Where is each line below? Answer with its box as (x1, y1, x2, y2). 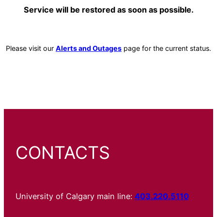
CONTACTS (15, 141, 110, 163)
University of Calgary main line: (15, 191, 135, 201)
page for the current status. (122, 44, 211, 52)
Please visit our (6, 44, 56, 52)
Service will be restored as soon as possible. (23, 5, 194, 15)
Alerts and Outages (56, 44, 122, 52)
